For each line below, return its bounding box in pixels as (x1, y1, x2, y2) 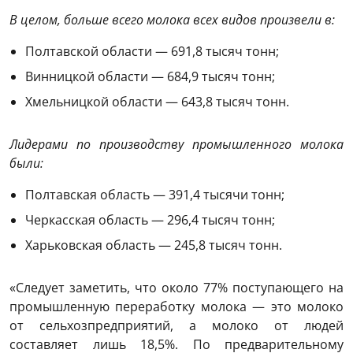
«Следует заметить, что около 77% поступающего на (9, 278, 344, 296)
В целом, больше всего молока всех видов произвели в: (9, 10, 335, 28)
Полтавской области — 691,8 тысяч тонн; (25, 42, 279, 60)
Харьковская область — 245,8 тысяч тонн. (25, 236, 282, 254)
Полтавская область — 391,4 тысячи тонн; (25, 185, 284, 203)
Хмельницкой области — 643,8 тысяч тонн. (25, 92, 289, 110)
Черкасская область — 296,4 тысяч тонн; (25, 210, 275, 229)
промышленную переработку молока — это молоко (9, 297, 344, 315)
